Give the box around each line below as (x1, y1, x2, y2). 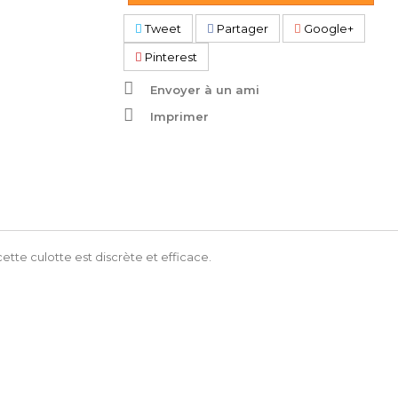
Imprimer (150, 109, 209, 123)
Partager (214, 21, 268, 36)
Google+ (301, 21, 354, 36)
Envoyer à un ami (150, 83, 259, 97)
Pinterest (142, 50, 197, 64)
